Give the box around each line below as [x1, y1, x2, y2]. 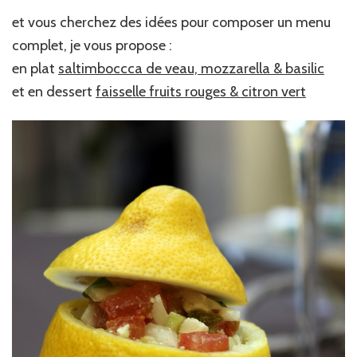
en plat [12, 60, 58, 78]
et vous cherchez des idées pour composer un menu [12, 14, 331, 32]
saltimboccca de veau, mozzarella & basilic [58, 60, 324, 78]
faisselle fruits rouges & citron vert [96, 83, 306, 101]
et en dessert [12, 83, 96, 101]
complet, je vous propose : [12, 37, 172, 55]
